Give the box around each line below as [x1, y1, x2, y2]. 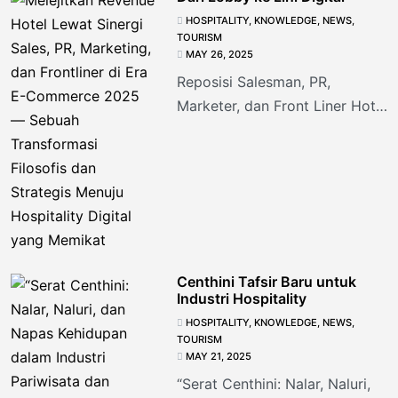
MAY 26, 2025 [185, 48, 253, 61]
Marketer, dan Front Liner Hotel [176, 97, 387, 115]
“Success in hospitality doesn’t [176, 145, 381, 163]
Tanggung [176, 20, 243, 39]
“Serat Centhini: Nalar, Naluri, [176, 375, 370, 394]
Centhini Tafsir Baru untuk [176, 273, 356, 291]
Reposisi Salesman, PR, [176, 73, 330, 92]
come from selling [176, 169, 298, 187]
